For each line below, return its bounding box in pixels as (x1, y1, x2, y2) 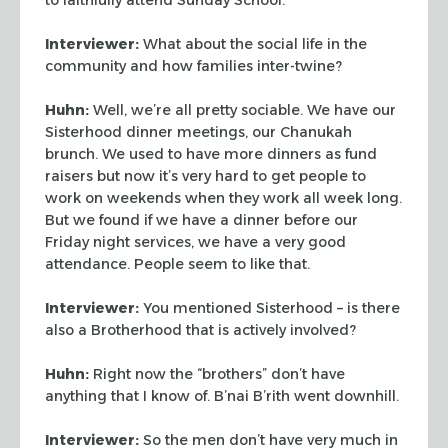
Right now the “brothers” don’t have (89, 364, 345, 383)
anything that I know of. (45, 386, 210, 405)
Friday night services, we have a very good (45, 232, 346, 251)
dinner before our (229, 210, 358, 229)
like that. (246, 254, 310, 273)
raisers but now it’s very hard (45, 166, 249, 185)
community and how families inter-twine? (45, 56, 342, 75)
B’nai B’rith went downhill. (210, 386, 399, 405)
